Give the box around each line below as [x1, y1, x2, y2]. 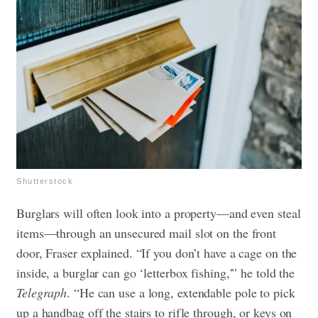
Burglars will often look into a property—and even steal [16, 204, 301, 221]
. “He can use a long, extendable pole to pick [67, 283, 295, 301]
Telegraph [16, 283, 67, 301]
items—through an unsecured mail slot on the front [16, 224, 277, 241]
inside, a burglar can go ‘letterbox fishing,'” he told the [16, 263, 295, 281]
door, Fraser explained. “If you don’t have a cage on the [16, 243, 297, 261]
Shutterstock [16, 176, 73, 185]
